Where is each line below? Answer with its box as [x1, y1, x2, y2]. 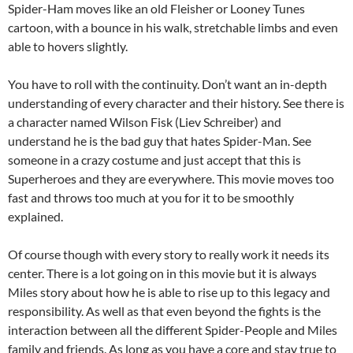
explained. [8, 209, 63, 225]
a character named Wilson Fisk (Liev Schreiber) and [8, 114, 281, 130]
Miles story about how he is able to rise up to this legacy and [8, 284, 330, 300]
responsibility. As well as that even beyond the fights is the [8, 303, 321, 319]
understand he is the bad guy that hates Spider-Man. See [8, 133, 311, 149]
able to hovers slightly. [8, 39, 128, 54]
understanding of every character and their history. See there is [8, 95, 344, 111]
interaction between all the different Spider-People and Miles [8, 322, 337, 338]
